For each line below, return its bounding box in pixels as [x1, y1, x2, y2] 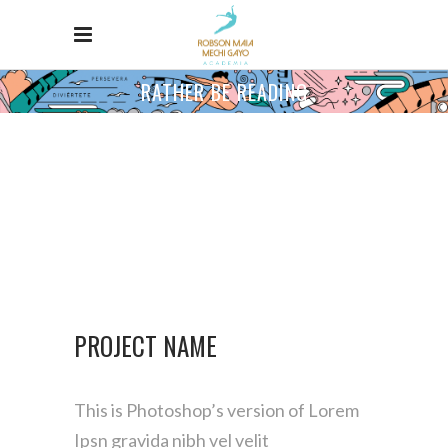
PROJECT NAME [74, 326, 217, 364]
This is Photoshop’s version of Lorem [74, 398, 359, 421]
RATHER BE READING [140, 77, 308, 108]
